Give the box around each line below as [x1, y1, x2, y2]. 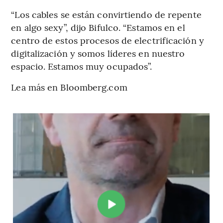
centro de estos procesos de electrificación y [11, 33, 204, 46]
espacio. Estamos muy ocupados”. [11, 59, 152, 72]
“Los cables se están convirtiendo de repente [11, 7, 202, 20]
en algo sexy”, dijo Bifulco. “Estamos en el [11, 20, 185, 33]
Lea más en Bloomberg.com [11, 80, 127, 93]
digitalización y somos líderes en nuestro [11, 46, 185, 59]
